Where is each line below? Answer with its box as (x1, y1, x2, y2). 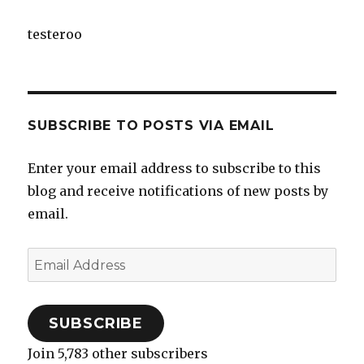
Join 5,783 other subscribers (28, 345, 209, 362)
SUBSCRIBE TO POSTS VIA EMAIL (28, 118, 275, 134)
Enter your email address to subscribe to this (28, 160, 322, 177)
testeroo (28, 26, 83, 43)
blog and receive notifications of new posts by (28, 183, 329, 200)
